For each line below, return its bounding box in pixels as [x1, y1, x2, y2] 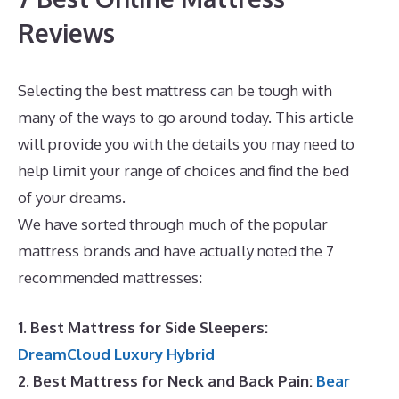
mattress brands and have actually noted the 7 [18, 241, 334, 260]
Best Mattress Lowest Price [129, 188, 316, 207]
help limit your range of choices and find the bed [18, 161, 349, 180]
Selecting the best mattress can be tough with [18, 81, 332, 100]
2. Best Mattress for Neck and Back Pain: [18, 370, 316, 390]
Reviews [18, 17, 115, 49]
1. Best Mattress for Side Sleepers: [18, 317, 268, 337]
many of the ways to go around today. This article [18, 108, 354, 126]
